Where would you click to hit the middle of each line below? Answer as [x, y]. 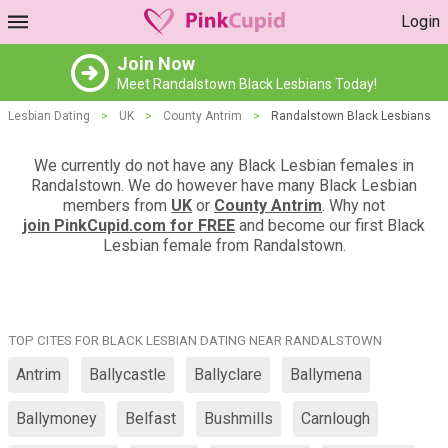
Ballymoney [56, 418]
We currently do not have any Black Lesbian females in [224, 165]
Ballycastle [127, 374]
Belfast [150, 418]
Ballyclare [228, 374]
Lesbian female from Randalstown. [224, 245]
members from [117, 205]
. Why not [353, 205]
